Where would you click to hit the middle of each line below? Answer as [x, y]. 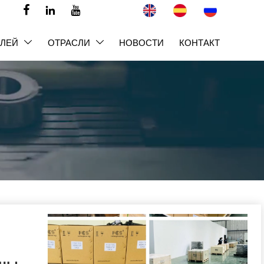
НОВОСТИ [141, 42]
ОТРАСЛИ [69, 42]
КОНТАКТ [200, 42]
